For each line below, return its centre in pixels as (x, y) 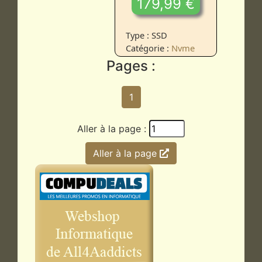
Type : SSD (147, 35)
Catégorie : (149, 48)
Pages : (131, 65)
